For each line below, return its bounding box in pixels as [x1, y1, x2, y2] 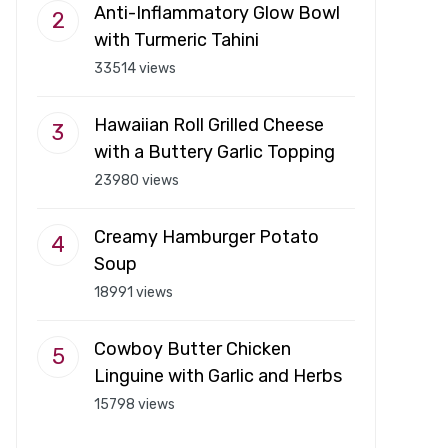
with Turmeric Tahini [94, 29, 259, 52]
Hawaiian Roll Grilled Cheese [94, 114, 324, 137]
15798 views [94, 396, 175, 414]
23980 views [94, 172, 179, 190]
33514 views [94, 60, 176, 78]
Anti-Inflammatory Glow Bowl [94, 2, 340, 25]
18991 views [94, 284, 173, 302]
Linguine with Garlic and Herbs [94, 365, 342, 388]
